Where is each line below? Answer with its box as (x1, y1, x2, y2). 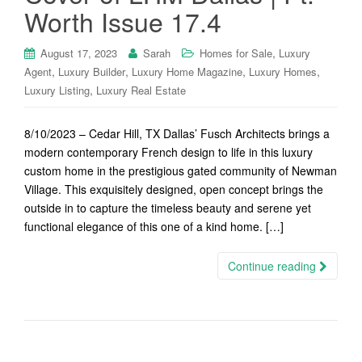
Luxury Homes (249, 64, 317, 79)
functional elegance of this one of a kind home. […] (24, 218, 284, 234)
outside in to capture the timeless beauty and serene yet (24, 200, 311, 216)
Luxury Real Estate (96, 82, 186, 98)
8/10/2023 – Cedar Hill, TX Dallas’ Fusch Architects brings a (24, 125, 330, 141)
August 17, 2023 (40, 45, 117, 61)
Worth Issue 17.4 (24, 2, 221, 40)
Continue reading (228, 258, 319, 274)
